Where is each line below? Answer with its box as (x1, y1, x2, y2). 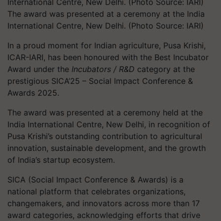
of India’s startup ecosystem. (7, 155, 115, 165)
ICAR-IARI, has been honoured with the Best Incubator (7, 52, 209, 62)
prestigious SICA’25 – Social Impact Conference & (7, 76, 193, 86)
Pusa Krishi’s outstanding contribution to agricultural (7, 131, 202, 141)
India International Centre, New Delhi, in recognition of (7, 119, 210, 129)
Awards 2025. (7, 88, 59, 98)
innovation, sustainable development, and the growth (7, 143, 206, 153)
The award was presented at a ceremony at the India (7, 9, 205, 19)
